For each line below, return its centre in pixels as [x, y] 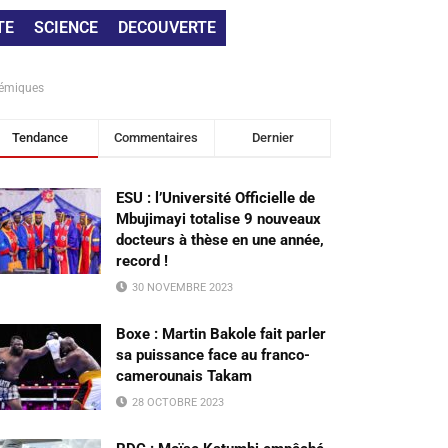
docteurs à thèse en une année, [220, 240]
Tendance [39, 137]
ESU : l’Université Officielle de [215, 198]
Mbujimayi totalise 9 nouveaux [218, 219]
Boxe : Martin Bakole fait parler [221, 334]
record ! [142, 261]
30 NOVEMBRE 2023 [181, 287]
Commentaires [156, 137]
